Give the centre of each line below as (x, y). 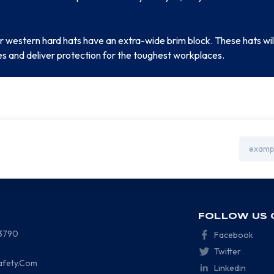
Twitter (227, 251)
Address (255, 154)
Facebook (233, 235)
